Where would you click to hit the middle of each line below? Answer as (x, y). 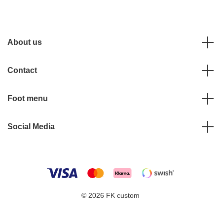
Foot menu (28, 99)
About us (25, 42)
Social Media (31, 127)
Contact (22, 71)
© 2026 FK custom (110, 196)
